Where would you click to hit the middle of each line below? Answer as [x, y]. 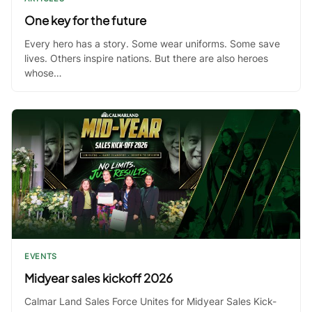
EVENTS [41, 257]
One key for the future [85, 20]
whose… [43, 72]
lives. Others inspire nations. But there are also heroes [146, 58]
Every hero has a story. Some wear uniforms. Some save [152, 43]
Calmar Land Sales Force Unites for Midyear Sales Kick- [150, 302]
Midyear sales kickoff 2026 [99, 278]
